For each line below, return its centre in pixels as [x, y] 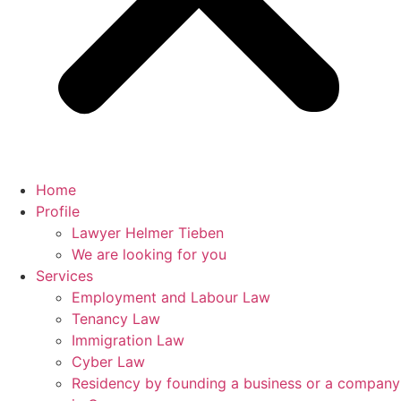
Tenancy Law [116, 319]
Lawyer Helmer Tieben [148, 233]
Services [64, 276]
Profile [58, 211]
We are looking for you [149, 254]
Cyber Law [108, 362]
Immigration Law [128, 340]
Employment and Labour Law [171, 297]
